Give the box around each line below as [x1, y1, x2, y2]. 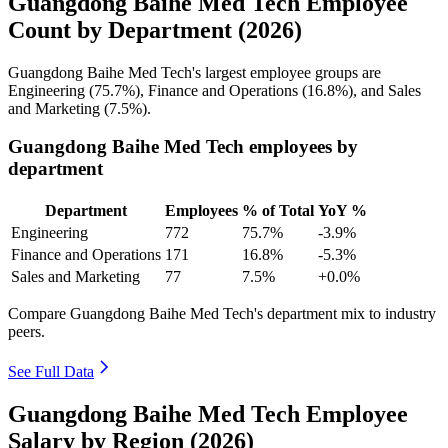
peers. [8, 323, 45, 341]
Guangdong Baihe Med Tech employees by [8, 136, 358, 158]
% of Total [242, 202, 314, 220]
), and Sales [348, 81, 421, 99]
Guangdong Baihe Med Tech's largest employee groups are [8, 63, 381, 81]
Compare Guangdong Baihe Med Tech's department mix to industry [8, 305, 436, 323]
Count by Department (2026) [8, 16, 302, 43]
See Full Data [8, 363, 94, 381]
